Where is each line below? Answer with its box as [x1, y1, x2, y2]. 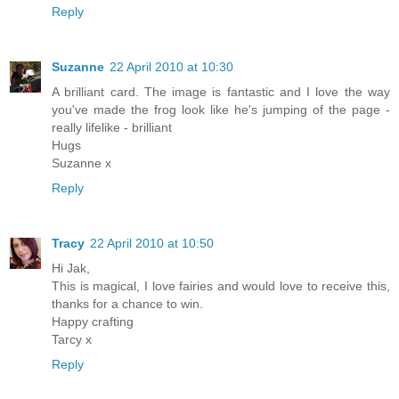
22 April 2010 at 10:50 [90, 235, 214, 250]
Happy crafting [52, 313, 134, 329]
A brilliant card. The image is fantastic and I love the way [52, 84, 390, 99]
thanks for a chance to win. [52, 296, 203, 311]
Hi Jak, [52, 260, 90, 275]
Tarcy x [52, 331, 92, 346]
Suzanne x [52, 155, 111, 170]
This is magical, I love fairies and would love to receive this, [52, 278, 390, 293]
